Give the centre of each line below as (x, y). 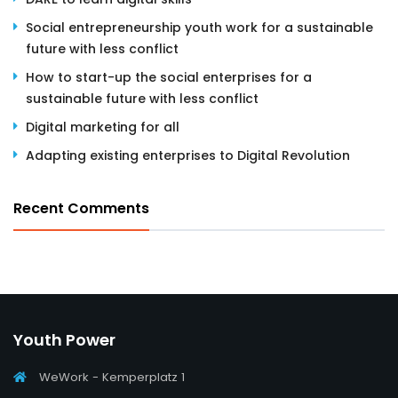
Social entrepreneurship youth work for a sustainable (199, 27)
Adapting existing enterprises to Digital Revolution (188, 155)
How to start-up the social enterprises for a (169, 77)
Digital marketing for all (103, 127)
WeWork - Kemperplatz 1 (110, 377)
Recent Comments (81, 208)
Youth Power (64, 340)
